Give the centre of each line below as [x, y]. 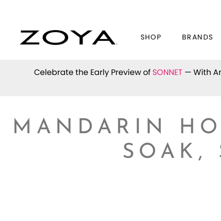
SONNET [167, 72]
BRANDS [198, 37]
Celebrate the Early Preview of [93, 72]
